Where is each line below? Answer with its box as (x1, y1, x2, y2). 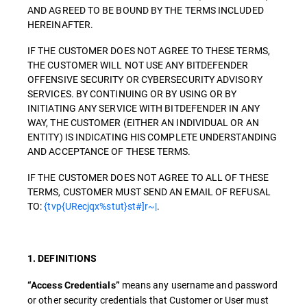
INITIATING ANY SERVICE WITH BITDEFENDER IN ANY (27, 101, 260, 114)
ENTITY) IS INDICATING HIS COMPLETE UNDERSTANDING (27, 130, 278, 143)
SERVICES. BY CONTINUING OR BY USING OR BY (27, 87, 237, 100)
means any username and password (121, 278, 278, 291)
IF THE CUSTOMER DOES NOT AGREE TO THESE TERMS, (27, 44, 270, 57)
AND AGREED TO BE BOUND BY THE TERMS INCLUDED (27, 3, 264, 16)
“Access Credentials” (27, 280, 122, 291)
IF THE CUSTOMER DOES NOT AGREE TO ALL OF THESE (27, 171, 269, 184)
